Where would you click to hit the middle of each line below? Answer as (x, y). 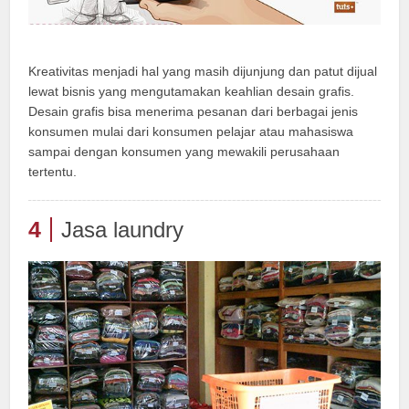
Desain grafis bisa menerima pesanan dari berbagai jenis (194, 111)
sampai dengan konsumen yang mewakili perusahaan (184, 151)
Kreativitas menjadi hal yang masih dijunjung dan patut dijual (203, 71)
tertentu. (53, 171)
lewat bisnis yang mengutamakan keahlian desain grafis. (192, 91)
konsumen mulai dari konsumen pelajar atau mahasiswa (191, 131)
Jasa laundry (123, 229)
